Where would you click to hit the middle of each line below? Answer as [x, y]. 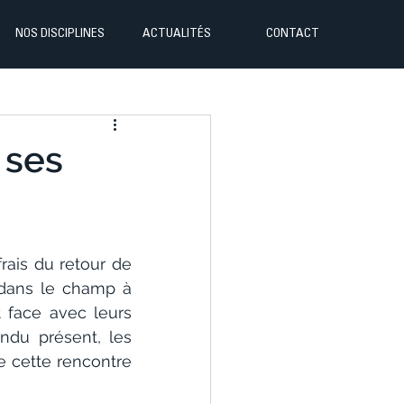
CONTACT [293, 34]
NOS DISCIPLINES [60, 34]
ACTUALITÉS [176, 34]
